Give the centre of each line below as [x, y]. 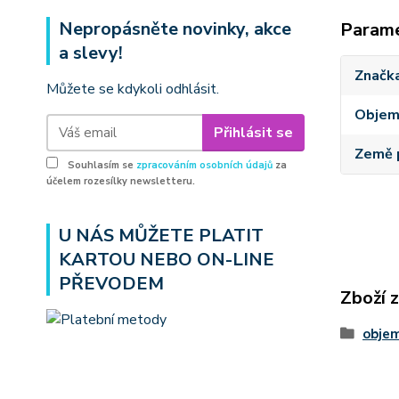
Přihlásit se [253, 132]
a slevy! [91, 53]
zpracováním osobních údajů [204, 165]
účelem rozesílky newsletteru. [121, 181]
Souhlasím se [101, 165]
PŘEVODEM [111, 284]
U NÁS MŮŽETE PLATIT [161, 236]
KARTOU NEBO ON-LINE [167, 260]
